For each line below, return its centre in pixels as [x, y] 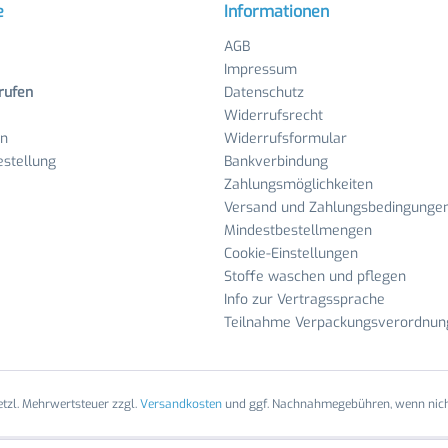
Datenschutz [264, 92]
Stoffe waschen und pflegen [315, 276]
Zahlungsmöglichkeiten [298, 184]
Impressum [260, 69]
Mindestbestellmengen [298, 230]
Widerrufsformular [285, 138]
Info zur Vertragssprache [304, 299]
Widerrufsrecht [273, 115]
